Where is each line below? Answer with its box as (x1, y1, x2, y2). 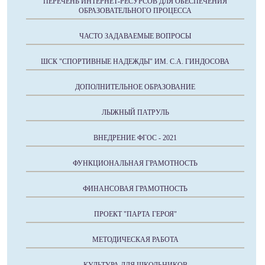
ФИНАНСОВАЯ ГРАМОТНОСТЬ (83, 185, 188, 193)
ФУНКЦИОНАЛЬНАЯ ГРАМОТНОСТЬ (73, 159, 198, 168)
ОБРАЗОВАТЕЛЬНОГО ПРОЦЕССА (79, 7, 192, 15)
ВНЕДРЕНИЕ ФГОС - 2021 (93, 134, 177, 143)
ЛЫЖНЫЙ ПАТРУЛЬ (101, 108, 169, 117)
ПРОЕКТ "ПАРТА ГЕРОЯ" (93, 210, 177, 219)
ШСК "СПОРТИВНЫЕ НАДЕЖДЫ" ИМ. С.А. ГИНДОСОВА (41, 57, 230, 66)
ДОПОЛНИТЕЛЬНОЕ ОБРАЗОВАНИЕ (75, 83, 195, 92)
